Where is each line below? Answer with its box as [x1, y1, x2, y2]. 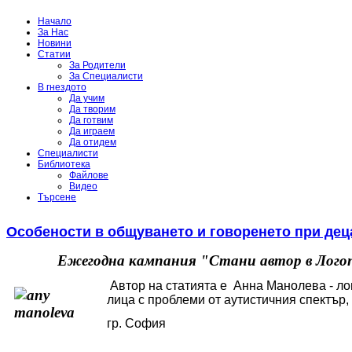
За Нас [38, 27, 68, 38]
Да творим [69, 104, 115, 115]
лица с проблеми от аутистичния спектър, [107, 292, 349, 306]
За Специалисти [69, 71, 143, 82]
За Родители [69, 60, 126, 71]
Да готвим [69, 115, 113, 126]
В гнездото [38, 82, 86, 93]
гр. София [107, 316, 166, 330]
